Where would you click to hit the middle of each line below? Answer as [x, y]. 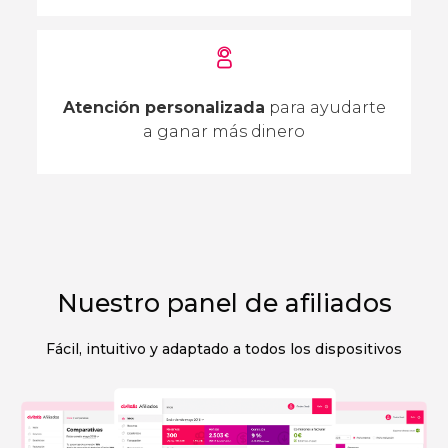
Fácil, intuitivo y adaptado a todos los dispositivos [224, 348]
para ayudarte [325, 108]
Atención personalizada [163, 108]
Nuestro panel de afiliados [224, 303]
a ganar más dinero [224, 132]
